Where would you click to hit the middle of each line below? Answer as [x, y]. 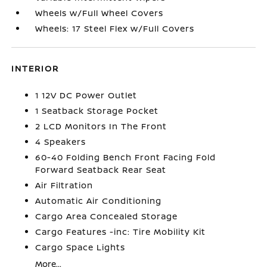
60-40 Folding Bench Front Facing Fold [126, 157]
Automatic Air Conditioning [99, 201]
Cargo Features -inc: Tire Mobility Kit [121, 232]
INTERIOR [35, 68]
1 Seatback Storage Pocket [97, 111]
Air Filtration [64, 185]
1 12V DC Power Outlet [86, 95]
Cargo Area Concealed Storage [107, 216]
